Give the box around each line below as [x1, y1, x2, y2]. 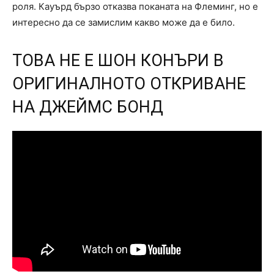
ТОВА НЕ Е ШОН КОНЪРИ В [12, 50, 224, 70]
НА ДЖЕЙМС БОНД [12, 97, 163, 117]
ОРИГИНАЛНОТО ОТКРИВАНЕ [12, 73, 246, 94]
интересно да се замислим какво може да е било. [12, 16, 235, 28]
